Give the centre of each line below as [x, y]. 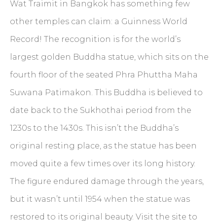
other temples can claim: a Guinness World [99, 21]
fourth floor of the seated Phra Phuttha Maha [104, 74]
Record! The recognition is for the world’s [95, 39]
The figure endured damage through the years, [107, 181]
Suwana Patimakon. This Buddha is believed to [106, 92]
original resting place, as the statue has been [103, 146]
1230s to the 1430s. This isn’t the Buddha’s [94, 128]
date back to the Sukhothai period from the [101, 110]
